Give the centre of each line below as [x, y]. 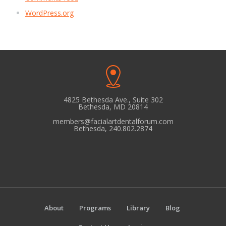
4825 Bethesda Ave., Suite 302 [113, 100]
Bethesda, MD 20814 [113, 107]
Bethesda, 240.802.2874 [113, 128]
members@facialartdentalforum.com [113, 121]
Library [138, 208]
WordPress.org [49, 13]
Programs [95, 208]
